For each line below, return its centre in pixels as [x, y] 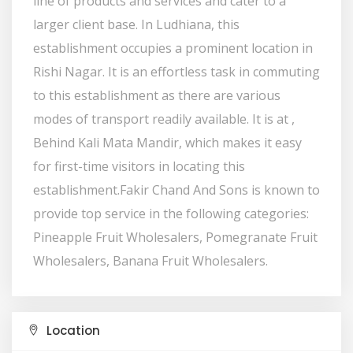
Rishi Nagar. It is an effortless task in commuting [176, 71]
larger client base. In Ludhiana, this [136, 24]
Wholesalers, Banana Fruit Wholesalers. [150, 260]
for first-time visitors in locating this [139, 166]
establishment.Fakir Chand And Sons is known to [176, 190]
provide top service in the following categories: [171, 213]
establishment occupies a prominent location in [173, 48]
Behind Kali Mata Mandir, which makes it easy [167, 142]
